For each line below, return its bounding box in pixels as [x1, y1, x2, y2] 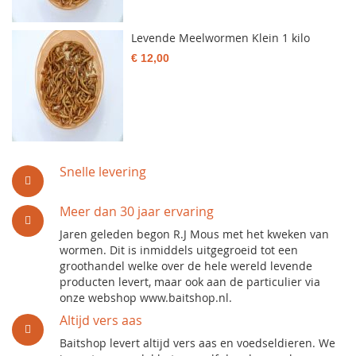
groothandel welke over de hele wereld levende [60, 258, 312, 273]
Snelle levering [60, 163, 146, 180]
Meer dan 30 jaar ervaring [60, 203, 214, 220]
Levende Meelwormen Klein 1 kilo [131, 30, 310, 45]
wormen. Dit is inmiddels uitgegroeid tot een [60, 242, 298, 257]
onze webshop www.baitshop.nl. [60, 290, 232, 305]
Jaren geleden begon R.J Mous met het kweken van [60, 226, 329, 242]
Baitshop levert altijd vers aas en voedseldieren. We [60, 335, 335, 350]
